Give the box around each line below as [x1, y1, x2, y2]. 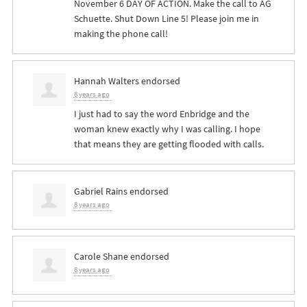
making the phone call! [73, 27, 168, 41]
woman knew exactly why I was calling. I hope [73, 122, 260, 136]
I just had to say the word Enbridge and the [73, 107, 249, 121]
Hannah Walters [73, 74, 139, 88]
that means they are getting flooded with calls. [73, 137, 264, 151]
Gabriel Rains [73, 184, 127, 199]
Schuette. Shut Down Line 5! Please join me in [73, 12, 259, 26]
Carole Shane [73, 249, 128, 264]
